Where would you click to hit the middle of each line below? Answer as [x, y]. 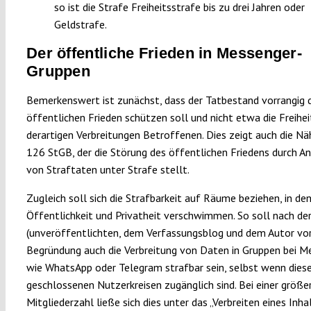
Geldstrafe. [80, 24]
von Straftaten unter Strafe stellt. [108, 169]
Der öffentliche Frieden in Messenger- [164, 53]
